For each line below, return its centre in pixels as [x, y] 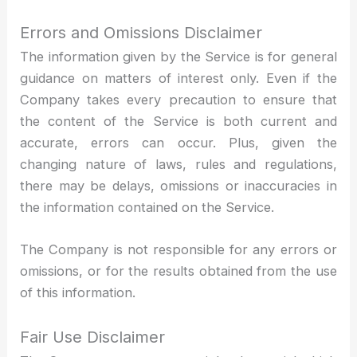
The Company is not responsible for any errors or [178, 249]
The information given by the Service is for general [178, 56]
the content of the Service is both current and [178, 121]
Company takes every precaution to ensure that [178, 99]
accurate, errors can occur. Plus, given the [178, 142]
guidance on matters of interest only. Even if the [178, 78]
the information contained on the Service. [147, 207]
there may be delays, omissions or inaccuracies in [178, 185]
